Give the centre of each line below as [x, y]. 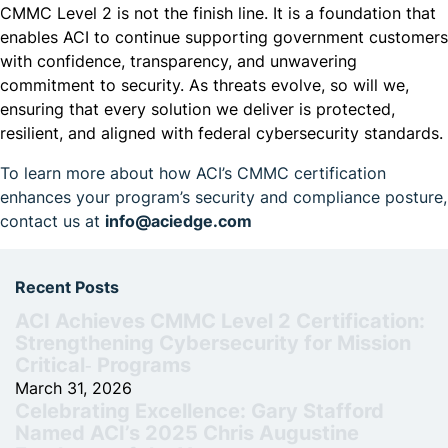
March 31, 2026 [73, 387]
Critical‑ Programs [103, 364]
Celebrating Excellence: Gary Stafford [199, 410]
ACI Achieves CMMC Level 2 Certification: [220, 320]
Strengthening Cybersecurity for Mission [213, 342]
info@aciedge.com [178, 221]
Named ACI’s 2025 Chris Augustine [187, 432]
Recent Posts [67, 286]
